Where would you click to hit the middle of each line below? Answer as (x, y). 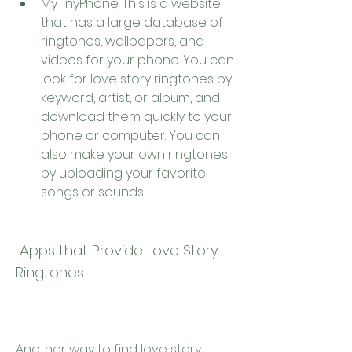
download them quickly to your (136, 117)
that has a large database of (132, 22)
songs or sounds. (93, 192)
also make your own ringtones (134, 154)
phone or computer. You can (130, 136)
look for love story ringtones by (136, 79)
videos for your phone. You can (137, 60)
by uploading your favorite (123, 173)
